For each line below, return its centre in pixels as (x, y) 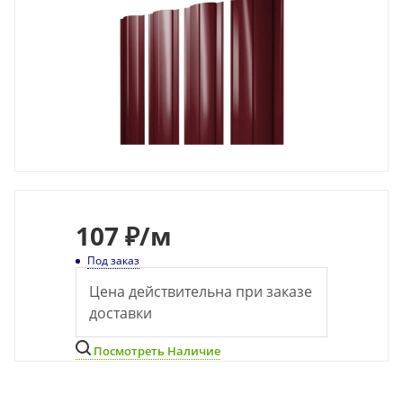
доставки (121, 313)
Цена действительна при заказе (201, 291)
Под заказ (113, 260)
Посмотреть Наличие (156, 351)
